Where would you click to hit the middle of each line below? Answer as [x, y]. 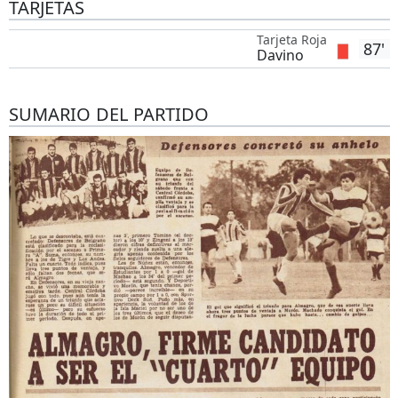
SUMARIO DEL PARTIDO [108, 114]
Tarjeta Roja [291, 40]
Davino [280, 55]
